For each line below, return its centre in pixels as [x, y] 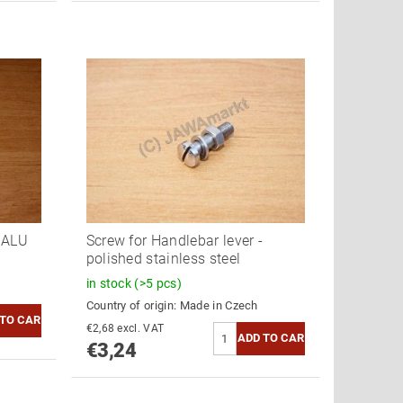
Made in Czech [219, 305]
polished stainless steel [163, 258]
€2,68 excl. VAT [141, 328]
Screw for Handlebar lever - [175, 240]
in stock [110, 283]
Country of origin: [133, 305]
